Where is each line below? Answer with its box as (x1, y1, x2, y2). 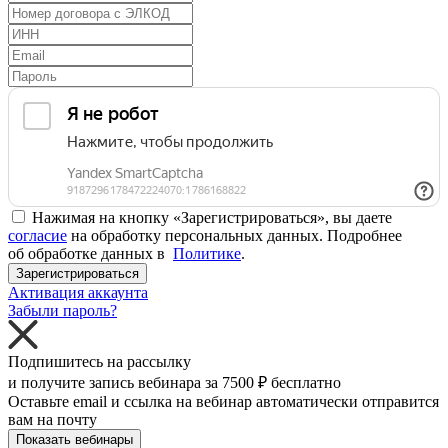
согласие (8, 226, 67, 244)
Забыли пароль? (8, 301, 117, 319)
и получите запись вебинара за (8, 373, 222, 391)
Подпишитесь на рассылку (8, 352, 191, 370)
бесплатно (271, 373, 341, 391)
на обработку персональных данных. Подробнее (67, 226, 402, 244)
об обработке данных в (8, 244, 173, 262)
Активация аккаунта (8, 283, 148, 301)
